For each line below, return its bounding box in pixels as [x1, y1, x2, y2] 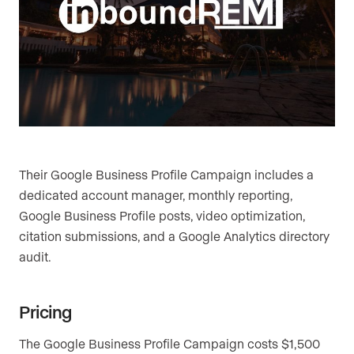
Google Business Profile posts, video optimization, [19, 208, 305, 224]
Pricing [19, 301, 72, 322]
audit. [19, 249, 51, 265]
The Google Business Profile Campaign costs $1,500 [19, 336, 320, 352]
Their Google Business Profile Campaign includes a [19, 167, 314, 183]
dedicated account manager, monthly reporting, [19, 187, 292, 203]
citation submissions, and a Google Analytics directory [19, 228, 330, 244]
